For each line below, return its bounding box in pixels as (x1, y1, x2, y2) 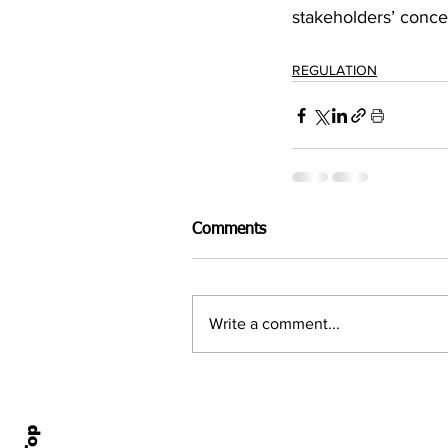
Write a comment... (209, 315, 340, 333)
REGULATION (292, 62, 377, 79)
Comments (192, 222, 266, 239)
